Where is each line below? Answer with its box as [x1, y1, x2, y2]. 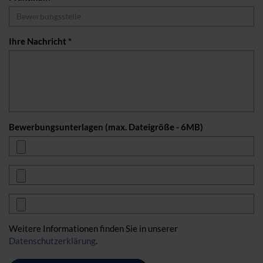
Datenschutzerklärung [9, 235, 96, 246]
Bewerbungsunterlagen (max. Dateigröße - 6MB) [9, 121, 203, 132]
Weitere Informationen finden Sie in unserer [9, 222, 178, 234]
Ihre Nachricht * [9, 35, 72, 46]
